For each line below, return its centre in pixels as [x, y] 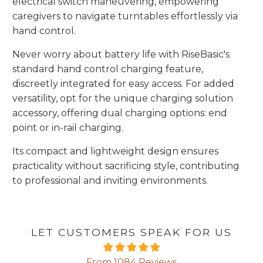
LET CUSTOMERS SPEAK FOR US [131, 232]
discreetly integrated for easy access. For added [123, 84]
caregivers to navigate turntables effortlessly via [125, 16]
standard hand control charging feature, [107, 69]
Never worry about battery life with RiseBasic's [121, 55]
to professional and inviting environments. [110, 181]
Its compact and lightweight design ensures [115, 151]
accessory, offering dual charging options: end [119, 113]
